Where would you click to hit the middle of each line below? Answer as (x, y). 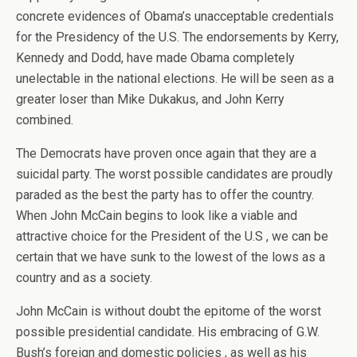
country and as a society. (84, 278)
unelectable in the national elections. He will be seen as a (175, 78)
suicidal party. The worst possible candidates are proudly (175, 174)
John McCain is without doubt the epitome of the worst (169, 311)
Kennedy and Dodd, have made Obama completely (155, 58)
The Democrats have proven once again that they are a (166, 153)
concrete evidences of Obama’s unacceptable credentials (175, 16)
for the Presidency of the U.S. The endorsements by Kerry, (177, 37)
